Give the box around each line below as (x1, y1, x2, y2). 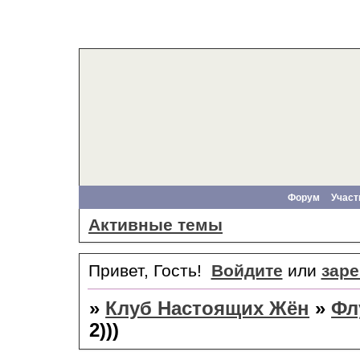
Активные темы (88, 215, 223, 235)
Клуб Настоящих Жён (105, 297, 310, 319)
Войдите (211, 260, 283, 280)
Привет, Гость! (88, 260, 202, 280)
